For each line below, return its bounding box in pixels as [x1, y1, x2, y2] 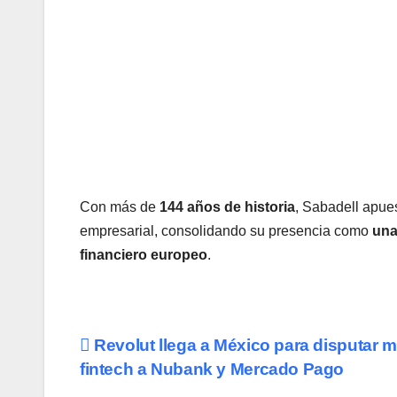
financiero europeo [80, 247, 207, 263]
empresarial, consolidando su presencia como [80, 223, 372, 239]
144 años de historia [160, 199, 295, 215]
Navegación [79, 334, 239, 370]
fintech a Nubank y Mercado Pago [80, 360, 345, 379]
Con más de [80, 199, 160, 215]
